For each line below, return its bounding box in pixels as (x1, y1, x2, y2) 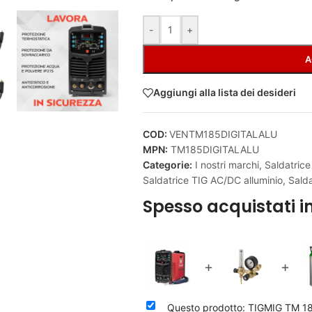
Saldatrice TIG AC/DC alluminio (142, 173, 283, 186)
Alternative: (142, 16, 194, 29)
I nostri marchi (194, 158, 259, 171)
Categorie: (142, 158, 192, 171)
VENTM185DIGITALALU (169, 127, 277, 140)
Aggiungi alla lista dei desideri (153, 86, 296, 99)
